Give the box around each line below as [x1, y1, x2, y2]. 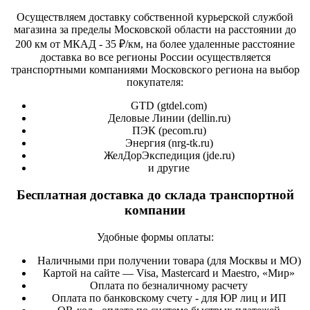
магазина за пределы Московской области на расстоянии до [14, 24, 296, 36]
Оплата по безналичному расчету [90, 279, 248, 291]
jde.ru [206, 149, 231, 162]
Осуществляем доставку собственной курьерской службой [17, 11, 293, 24]
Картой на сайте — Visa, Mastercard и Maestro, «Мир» [43, 266, 295, 279]
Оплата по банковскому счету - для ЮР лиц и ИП [51, 291, 286, 304]
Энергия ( [125, 137, 172, 149]
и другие [148, 162, 190, 174]
